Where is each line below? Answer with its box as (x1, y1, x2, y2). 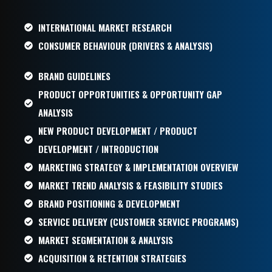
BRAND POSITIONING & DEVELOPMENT (38, 196, 180, 210)
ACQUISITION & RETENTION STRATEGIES (38, 251, 186, 265)
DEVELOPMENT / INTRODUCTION (38, 141, 158, 155)
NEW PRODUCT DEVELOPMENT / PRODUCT (38, 123, 197, 137)
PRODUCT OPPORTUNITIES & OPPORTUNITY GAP (38, 87, 222, 101)
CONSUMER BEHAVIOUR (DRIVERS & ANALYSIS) (38, 38, 212, 52)
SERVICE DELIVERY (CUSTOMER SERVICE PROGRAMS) (38, 214, 239, 228)
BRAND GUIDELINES (38, 69, 110, 83)
